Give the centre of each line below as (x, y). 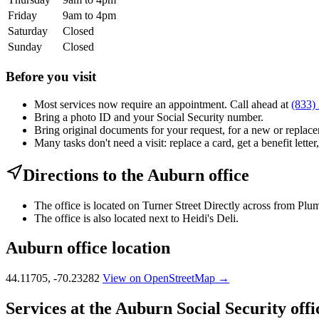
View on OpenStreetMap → (166, 278)
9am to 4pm (89, 16)
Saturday (28, 31)
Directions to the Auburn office (136, 175)
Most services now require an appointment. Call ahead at (163, 104)
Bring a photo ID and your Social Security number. (149, 117)
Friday (22, 16)
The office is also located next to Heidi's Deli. (136, 218)
